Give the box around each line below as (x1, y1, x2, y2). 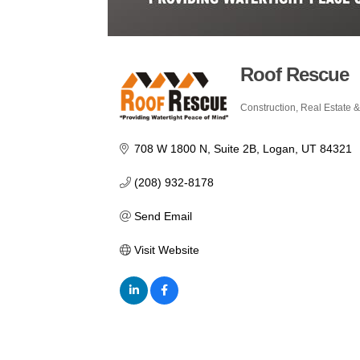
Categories (239, 107, 301, 125)
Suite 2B (213, 142, 256, 156)
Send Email (133, 210, 192, 223)
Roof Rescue (240, 63, 350, 85)
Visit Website (133, 243, 199, 257)
